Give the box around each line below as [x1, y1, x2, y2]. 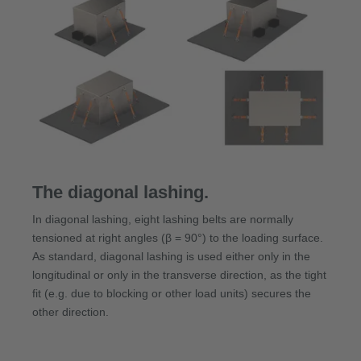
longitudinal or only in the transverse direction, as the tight [32, 268, 326, 281]
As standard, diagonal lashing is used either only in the [32, 249, 310, 263]
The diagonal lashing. [32, 182, 209, 203]
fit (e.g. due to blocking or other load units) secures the [32, 286, 311, 300]
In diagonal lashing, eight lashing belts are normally [32, 212, 293, 226]
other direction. [32, 305, 109, 318]
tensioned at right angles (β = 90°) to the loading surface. [32, 230, 323, 244]
